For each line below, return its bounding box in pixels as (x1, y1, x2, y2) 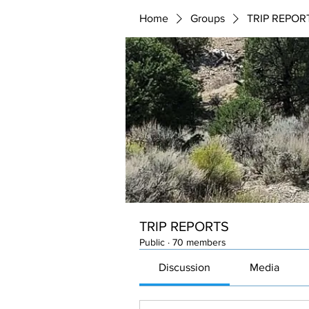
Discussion (159, 261, 211, 273)
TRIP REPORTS (139, 219, 229, 234)
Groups (190, 12, 225, 24)
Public (139, 237, 165, 248)
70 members (172, 237, 226, 248)
